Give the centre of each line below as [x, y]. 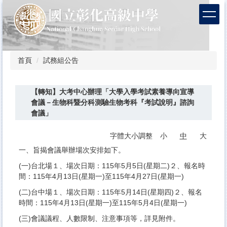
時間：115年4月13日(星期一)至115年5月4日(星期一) [103, 202]
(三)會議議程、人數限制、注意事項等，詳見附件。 [99, 218]
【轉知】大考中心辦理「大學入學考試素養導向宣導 [112, 91]
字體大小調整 [132, 136]
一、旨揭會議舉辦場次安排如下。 [72, 150]
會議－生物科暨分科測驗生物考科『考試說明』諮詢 [112, 102]
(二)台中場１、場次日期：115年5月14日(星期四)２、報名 [110, 192]
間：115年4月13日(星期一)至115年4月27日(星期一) [101, 176]
